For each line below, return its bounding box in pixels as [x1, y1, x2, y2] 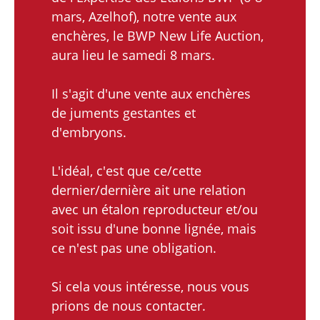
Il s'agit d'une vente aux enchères [51, 84, 251, 102]
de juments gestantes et [51, 104, 196, 121]
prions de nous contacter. [51, 296, 206, 314]
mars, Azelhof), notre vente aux [51, 7, 236, 25]
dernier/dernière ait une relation [51, 181, 246, 199]
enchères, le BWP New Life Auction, [51, 26, 264, 44]
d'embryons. [51, 123, 126, 141]
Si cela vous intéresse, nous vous [51, 277, 249, 295]
